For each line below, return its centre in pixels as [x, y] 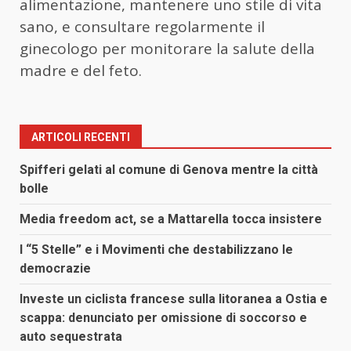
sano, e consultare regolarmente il [142, 26]
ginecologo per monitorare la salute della [167, 48]
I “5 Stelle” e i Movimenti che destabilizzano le [156, 249]
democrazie [55, 268]
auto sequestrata [71, 336]
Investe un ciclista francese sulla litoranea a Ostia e [174, 299]
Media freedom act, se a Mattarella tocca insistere [171, 219]
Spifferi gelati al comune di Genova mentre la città [169, 169]
